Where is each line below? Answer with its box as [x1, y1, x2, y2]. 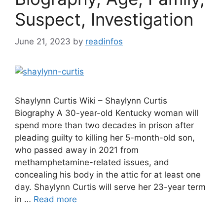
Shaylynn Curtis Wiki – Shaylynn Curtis [15, 95, 167, 106]
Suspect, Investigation [15, 9, 193, 30]
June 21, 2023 [15, 36, 71, 46]
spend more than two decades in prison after [15, 120, 194, 130]
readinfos [85, 36, 123, 46]
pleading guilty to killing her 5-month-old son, [15, 132, 195, 143]
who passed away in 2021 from [15, 145, 139, 155]
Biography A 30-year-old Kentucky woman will [15, 108, 198, 118]
